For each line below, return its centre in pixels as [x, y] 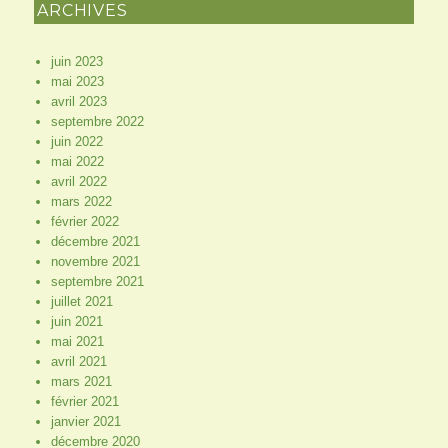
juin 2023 [76, 61]
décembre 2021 [95, 241]
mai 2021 [77, 341]
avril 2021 [78, 361]
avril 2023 [78, 101]
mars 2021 [81, 381]
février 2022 [84, 221]
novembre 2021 [95, 261]
